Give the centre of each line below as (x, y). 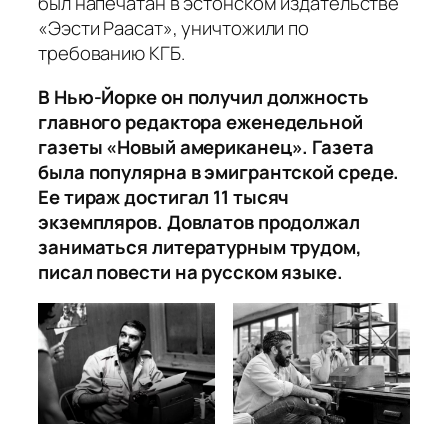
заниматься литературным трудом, (200, 246)
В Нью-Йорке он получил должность (203, 96)
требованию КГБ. (111, 53)
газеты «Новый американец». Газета (206, 146)
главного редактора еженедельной (200, 121)
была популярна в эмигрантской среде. (219, 171)
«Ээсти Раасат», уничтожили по (174, 28)
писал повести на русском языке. (194, 271)
